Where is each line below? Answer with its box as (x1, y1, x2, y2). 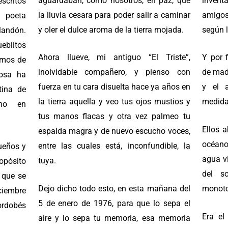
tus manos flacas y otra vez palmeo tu (38, 111, 190, 122)
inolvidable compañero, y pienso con (38, 67, 190, 77)
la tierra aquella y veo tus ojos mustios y (38, 97, 190, 107)
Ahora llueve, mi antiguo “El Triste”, (38, 52, 190, 63)
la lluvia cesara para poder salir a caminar (38, 10, 190, 20)
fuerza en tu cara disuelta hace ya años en (38, 82, 190, 92)
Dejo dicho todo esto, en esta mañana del (38, 184, 190, 194)
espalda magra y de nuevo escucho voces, (38, 126, 190, 136)
